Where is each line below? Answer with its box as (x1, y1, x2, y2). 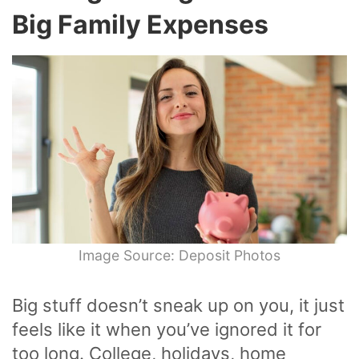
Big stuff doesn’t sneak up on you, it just (12, 295, 345, 317)
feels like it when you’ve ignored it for (12, 319, 321, 341)
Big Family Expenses (12, 9, 268, 41)
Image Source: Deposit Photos (79, 247, 280, 264)
